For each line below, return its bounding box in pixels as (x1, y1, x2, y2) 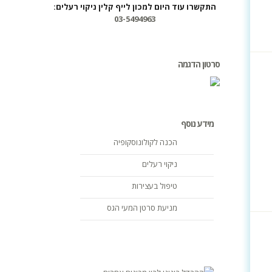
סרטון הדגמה (178, 58, 220, 70)
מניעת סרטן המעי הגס (107, 202, 177, 213)
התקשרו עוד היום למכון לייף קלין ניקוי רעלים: (53, 1, 216, 12)
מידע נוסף (181, 118, 214, 129)
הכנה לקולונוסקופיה (114, 137, 177, 148)
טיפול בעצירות (132, 180, 177, 191)
